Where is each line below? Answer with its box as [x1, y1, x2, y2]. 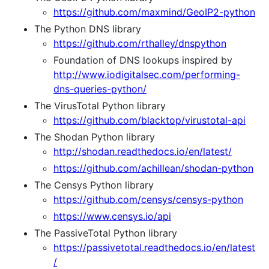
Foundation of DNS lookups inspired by [53, 54, 232, 67]
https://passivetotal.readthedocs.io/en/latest [53, 241, 255, 254]
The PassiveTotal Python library [34, 227, 177, 240]
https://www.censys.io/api [53, 210, 171, 223]
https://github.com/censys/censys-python [53, 193, 243, 206]
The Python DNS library [34, 23, 141, 35]
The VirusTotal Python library [34, 100, 166, 112]
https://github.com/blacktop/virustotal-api [53, 114, 246, 127]
